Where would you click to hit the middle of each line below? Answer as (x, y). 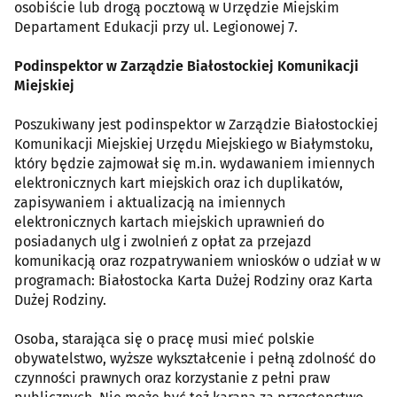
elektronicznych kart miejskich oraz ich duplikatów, (179, 183)
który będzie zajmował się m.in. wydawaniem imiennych (195, 164)
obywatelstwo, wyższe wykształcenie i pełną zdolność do (195, 359)
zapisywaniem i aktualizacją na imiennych (150, 203)
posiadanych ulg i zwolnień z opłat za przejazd (163, 242)
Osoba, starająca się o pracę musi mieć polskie (164, 339)
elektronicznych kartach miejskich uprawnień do (169, 222)
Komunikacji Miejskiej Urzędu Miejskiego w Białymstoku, (194, 144)
